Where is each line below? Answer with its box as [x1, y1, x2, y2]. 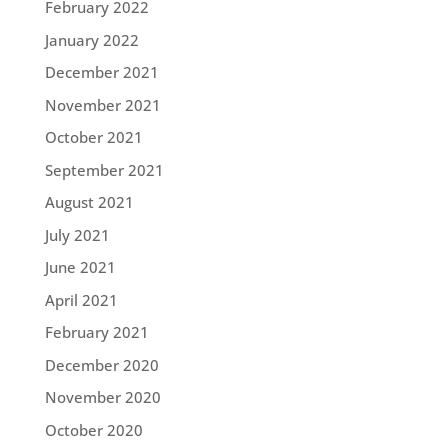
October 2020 [44, 419, 143, 440]
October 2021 [44, 127, 143, 148]
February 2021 [44, 322, 149, 343]
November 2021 [44, 94, 161, 115]
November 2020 [44, 387, 161, 408]
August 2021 [44, 192, 134, 213]
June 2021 [44, 257, 116, 278]
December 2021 [44, 62, 159, 83]
